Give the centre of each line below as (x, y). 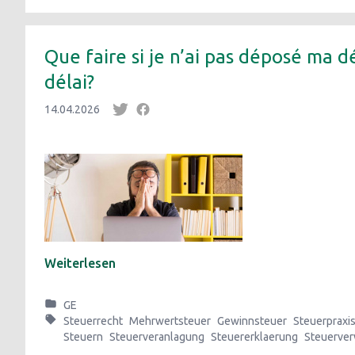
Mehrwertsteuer (170, 321)
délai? (69, 82)
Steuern (83, 337)
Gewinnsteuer (252, 321)
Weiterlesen (80, 263)
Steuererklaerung (254, 337)
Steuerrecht (93, 321)
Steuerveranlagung (157, 337)
